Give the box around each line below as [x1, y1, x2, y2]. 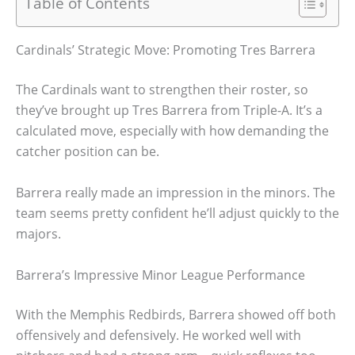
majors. [16, 224, 61, 242]
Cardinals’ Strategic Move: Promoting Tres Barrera [16, 41, 315, 59]
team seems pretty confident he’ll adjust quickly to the [16, 204, 339, 222]
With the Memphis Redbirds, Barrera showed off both [16, 305, 336, 323]
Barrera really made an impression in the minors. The [16, 183, 335, 201]
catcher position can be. [16, 143, 159, 161]
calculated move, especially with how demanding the [16, 122, 329, 140]
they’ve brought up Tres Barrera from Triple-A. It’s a [16, 101, 323, 120]
